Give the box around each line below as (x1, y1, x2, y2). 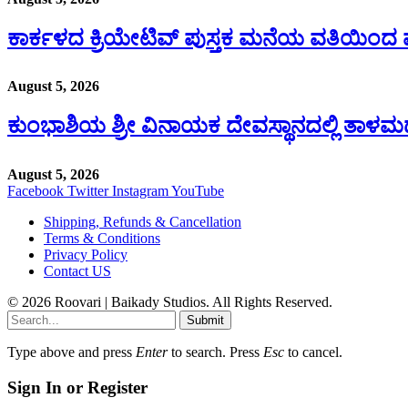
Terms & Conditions (44, 230, 160, 247)
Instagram (112, 183, 168, 199)
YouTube (171, 183, 224, 199)
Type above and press (7, 344, 136, 361)
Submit (187, 313, 224, 328)
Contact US (44, 263, 111, 280)
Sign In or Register (7, 378, 148, 398)
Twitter (67, 183, 108, 199)
